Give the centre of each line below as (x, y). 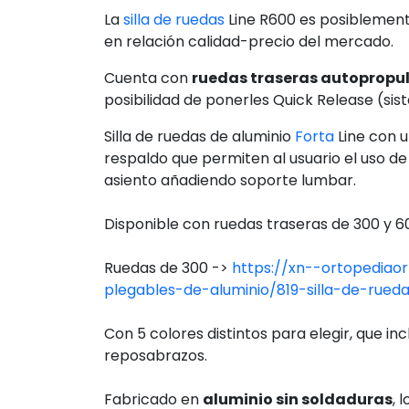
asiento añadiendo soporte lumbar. (230, 329)
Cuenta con (148, 226)
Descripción (188, 36)
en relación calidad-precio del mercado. (249, 190)
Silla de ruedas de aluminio (199, 285)
